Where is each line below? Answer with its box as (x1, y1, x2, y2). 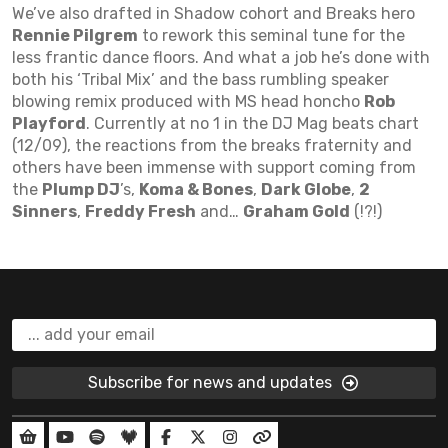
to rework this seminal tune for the (138, 26, 405, 45)
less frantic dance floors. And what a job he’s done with (12, 48, 430, 67)
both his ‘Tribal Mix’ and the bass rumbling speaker (12, 70, 389, 89)
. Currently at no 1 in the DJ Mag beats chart (86, 114, 419, 133)
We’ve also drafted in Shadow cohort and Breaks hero (12, 4, 415, 23)
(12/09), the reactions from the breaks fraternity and (12, 136, 412, 155)
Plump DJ (42, 180, 120, 199)
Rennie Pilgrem (12, 26, 138, 45)
